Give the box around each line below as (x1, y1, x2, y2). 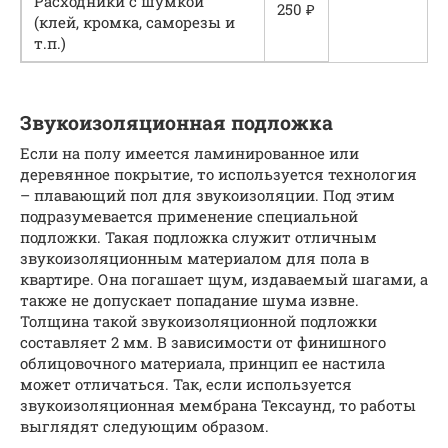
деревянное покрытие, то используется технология (20, 163, 417, 184)
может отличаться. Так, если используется (20, 373, 352, 394)
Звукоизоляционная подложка (20, 110, 333, 135)
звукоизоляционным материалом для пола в (20, 247, 369, 268)
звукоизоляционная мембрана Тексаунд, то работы (20, 394, 416, 415)
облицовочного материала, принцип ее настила (20, 352, 385, 373)
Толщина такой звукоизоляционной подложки (20, 310, 377, 331)
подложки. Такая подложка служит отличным (20, 226, 377, 247)
